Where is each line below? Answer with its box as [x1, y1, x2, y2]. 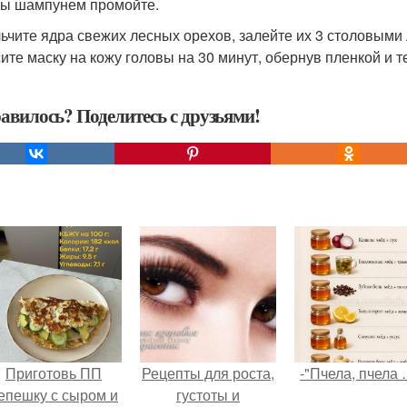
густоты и [176, 384, 240, 405]
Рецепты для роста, [142, 362, 274, 383]
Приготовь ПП [5, 362, 102, 383]
